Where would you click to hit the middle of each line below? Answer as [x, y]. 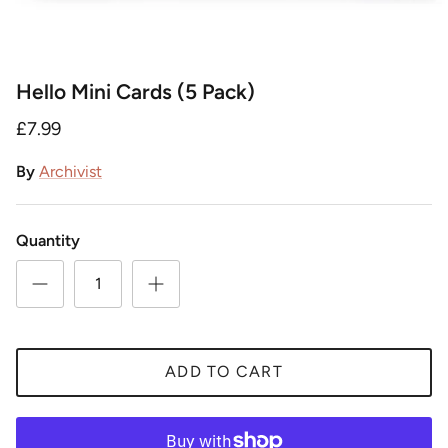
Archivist [70, 171]
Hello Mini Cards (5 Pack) [135, 91]
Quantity [48, 240]
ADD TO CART [224, 371]
